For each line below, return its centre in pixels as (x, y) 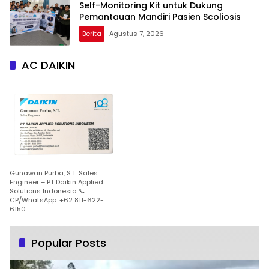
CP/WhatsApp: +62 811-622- (57, 200)
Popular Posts (69, 243)
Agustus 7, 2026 (137, 34)
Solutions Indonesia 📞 (47, 191)
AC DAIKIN (48, 65)
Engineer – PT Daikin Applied (56, 182)
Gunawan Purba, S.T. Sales (54, 173)
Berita (92, 34)
